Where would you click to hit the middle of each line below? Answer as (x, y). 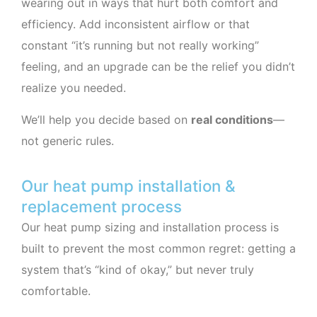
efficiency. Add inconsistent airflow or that (136, 24)
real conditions (232, 119)
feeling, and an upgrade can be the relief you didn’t (158, 67)
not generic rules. (68, 140)
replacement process (102, 207)
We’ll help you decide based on (106, 119)
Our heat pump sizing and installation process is (150, 227)
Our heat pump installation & (128, 186)
